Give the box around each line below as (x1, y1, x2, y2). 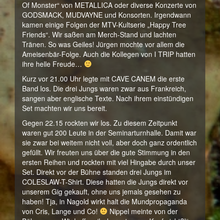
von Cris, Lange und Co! (22, 206, 100, 216)
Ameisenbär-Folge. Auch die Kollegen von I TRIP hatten (22, 49, 195, 59)
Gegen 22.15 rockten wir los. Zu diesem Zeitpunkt (22, 118, 177, 128)
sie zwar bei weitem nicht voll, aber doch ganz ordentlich (22, 137, 197, 147)
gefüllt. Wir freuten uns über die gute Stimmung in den (22, 147, 190, 157)
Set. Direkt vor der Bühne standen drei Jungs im (22, 167, 171, 177)
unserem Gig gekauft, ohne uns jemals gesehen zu (22, 187, 181, 196)
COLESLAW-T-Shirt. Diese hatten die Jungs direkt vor (22, 177, 188, 187)
